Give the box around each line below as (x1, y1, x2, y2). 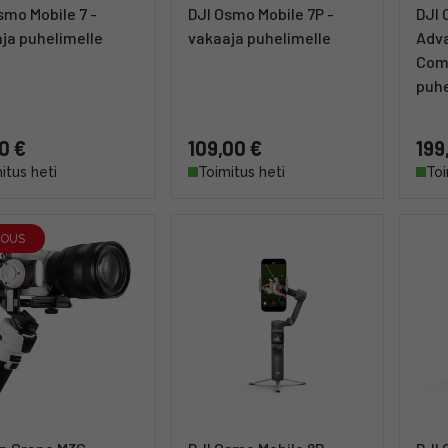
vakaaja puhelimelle (188, 28, 331, 47)
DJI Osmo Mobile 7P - (188, 4, 334, 23)
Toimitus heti (198, 164, 285, 180)
